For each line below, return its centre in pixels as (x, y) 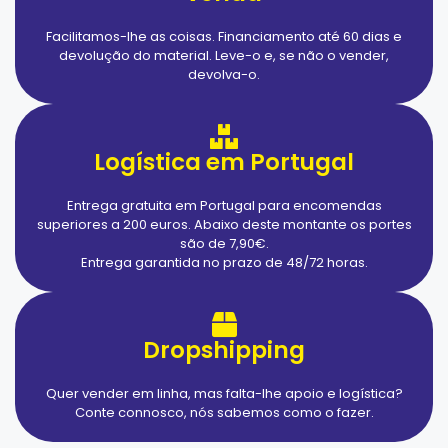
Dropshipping (224, 349)
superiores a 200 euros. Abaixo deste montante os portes (224, 224)
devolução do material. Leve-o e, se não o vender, (224, 55)
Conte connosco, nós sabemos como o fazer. (224, 412)
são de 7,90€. (224, 243)
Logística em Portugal (224, 161)
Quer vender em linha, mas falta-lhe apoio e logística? (224, 393)
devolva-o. (224, 74)
